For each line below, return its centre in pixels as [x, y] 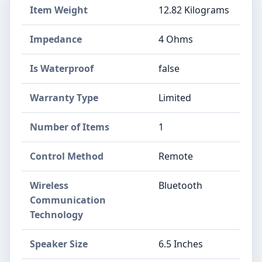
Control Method [67, 156]
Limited [175, 98]
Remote [176, 156]
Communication [68, 200]
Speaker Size [59, 244]
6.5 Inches [181, 244]
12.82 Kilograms [194, 10]
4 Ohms [176, 39]
